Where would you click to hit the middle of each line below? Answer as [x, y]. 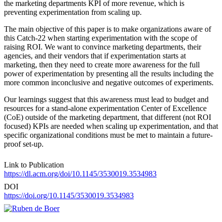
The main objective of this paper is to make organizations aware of [108, 29]
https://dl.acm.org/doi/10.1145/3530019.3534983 [80, 173]
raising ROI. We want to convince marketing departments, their [103, 47]
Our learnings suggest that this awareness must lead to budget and [106, 99]
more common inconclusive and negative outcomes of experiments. [109, 82]
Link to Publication [34, 165]
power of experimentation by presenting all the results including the [109, 73]
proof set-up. [24, 144]
